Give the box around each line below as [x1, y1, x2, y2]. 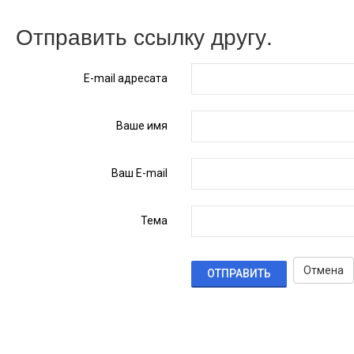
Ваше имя [116, 119, 168, 132]
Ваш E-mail [111, 167, 168, 179]
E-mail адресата [84, 72, 168, 85]
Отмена [303, 264, 345, 277]
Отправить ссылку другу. [16, 20, 273, 51]
